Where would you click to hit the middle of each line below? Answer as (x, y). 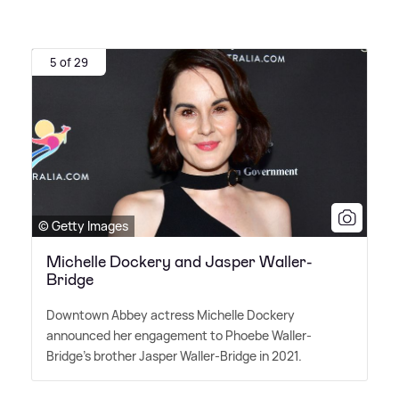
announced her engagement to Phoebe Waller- (179, 336)
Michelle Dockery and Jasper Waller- (179, 262)
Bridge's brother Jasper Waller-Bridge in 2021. (174, 356)
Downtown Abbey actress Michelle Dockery (171, 315)
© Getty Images (83, 226)
